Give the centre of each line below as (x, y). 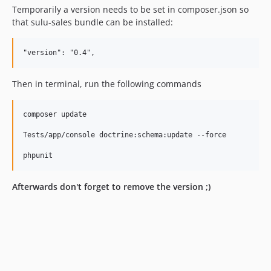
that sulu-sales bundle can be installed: (93, 22)
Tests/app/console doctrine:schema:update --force (125, 135)
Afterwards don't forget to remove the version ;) (111, 187)
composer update (55, 114)
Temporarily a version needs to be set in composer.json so (130, 9)
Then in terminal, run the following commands (107, 84)
